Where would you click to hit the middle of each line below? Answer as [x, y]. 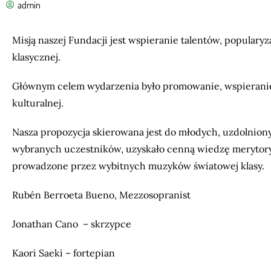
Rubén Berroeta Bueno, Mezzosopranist [103, 195]
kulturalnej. [38, 103]
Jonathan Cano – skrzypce [73, 224]
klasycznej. [36, 57]
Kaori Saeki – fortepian [64, 253]
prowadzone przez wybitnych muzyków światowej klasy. [139, 166]
